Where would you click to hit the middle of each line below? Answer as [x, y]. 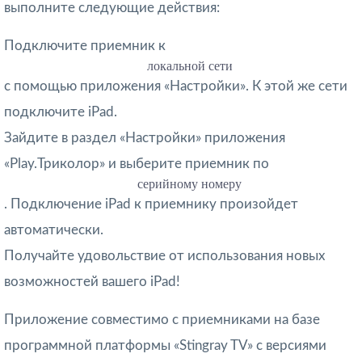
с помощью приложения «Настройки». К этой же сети [176, 86]
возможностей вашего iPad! [92, 281]
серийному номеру [190, 183]
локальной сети [189, 65]
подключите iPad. [61, 112]
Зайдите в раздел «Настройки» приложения [145, 137]
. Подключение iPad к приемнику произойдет [151, 204]
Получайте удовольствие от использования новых [164, 255]
